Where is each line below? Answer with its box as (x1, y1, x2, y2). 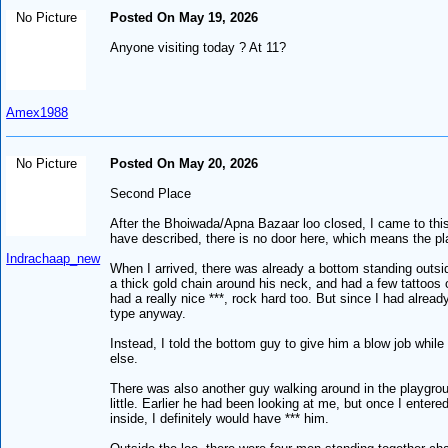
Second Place (110, 185, 192, 201)
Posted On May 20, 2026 (110, 155, 259, 171)
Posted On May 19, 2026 (110, 9, 259, 25)
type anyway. (110, 305, 187, 321)
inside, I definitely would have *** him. (110, 410, 330, 426)
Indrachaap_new (6, 250, 101, 266)
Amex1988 (6, 104, 69, 120)
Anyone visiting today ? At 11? (110, 39, 287, 55)
